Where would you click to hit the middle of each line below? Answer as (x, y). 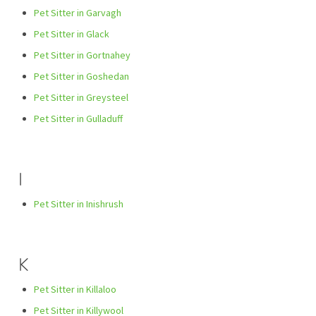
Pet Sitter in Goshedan (81, 77)
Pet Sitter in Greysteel (81, 98)
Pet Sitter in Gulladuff (78, 119)
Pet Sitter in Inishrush (79, 204)
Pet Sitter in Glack (72, 34)
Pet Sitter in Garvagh (78, 13)
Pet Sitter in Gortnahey (82, 55)
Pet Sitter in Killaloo (75, 290)
